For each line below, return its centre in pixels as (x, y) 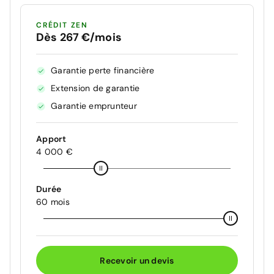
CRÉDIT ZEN (62, 25)
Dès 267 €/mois (79, 38)
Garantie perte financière (103, 71)
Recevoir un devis (137, 260)
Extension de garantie (95, 88)
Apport (51, 139)
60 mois (53, 202)
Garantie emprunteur (94, 106)
